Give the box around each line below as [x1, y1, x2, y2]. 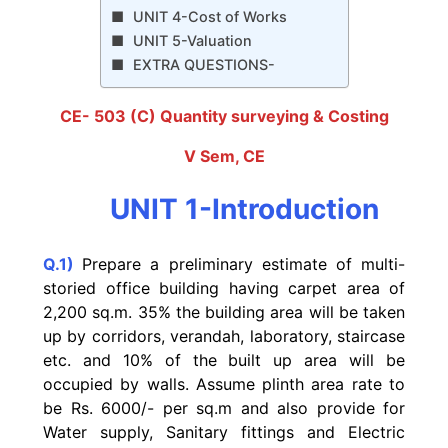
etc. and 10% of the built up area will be [43, 349, 405, 370]
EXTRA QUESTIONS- [133, 56, 276, 74]
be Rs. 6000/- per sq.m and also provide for [43, 397, 405, 418]
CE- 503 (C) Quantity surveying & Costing [59, 106, 389, 127]
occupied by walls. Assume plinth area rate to [43, 373, 405, 394]
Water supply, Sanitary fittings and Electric [43, 421, 405, 442]
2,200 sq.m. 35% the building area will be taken [43, 301, 405, 322]
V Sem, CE [183, 146, 265, 167]
